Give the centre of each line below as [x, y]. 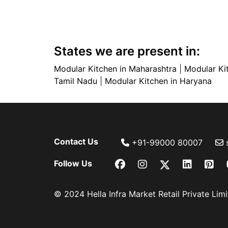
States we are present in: [127, 51]
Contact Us [76, 141]
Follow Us [73, 163]
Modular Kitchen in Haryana [158, 81]
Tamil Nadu [76, 81]
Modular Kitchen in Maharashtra [115, 69]
